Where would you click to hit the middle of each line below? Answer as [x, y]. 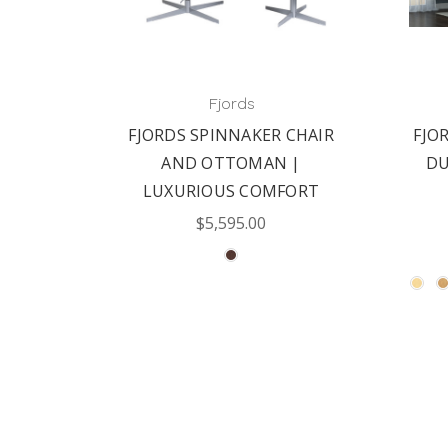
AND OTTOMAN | [231, 163]
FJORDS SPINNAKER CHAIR [231, 135]
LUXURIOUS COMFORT [231, 191]
